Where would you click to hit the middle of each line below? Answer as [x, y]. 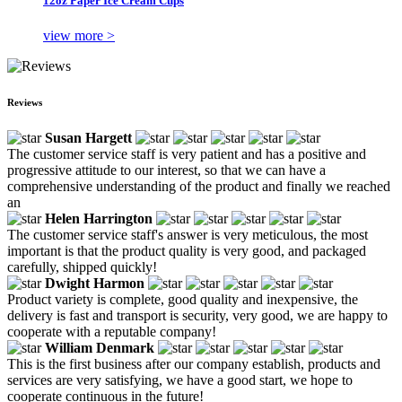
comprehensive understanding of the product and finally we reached [199, 186]
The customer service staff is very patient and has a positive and [187, 153]
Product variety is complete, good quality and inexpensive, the [183, 299]
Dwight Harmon [95, 283]
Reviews [25, 102]
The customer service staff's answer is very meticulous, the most [188, 234]
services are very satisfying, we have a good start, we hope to [180, 380]
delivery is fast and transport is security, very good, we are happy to [197, 315]
